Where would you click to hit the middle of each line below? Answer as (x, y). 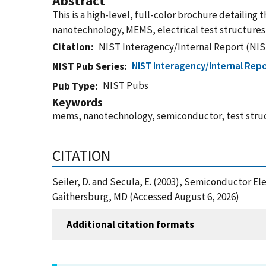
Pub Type (74, 86)
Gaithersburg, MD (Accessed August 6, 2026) (146, 197)
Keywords (77, 102)
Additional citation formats (130, 224)
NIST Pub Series (88, 66)
